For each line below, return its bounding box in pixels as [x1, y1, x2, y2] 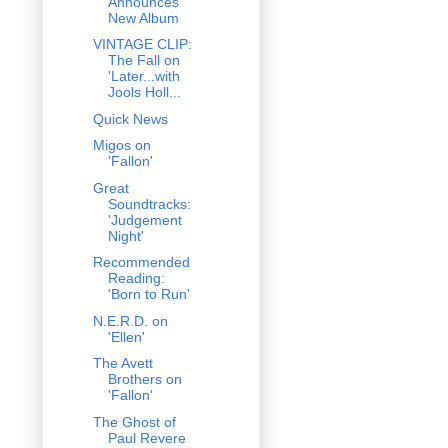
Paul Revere [107, 429, 186, 446]
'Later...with [107, 68, 180, 85]
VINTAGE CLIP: [92, 36, 192, 53]
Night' [107, 227, 144, 244]
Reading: [107, 270, 165, 287]
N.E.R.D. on [92, 312, 168, 329]
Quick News [92, 110, 168, 127]
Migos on [92, 137, 151, 154]
